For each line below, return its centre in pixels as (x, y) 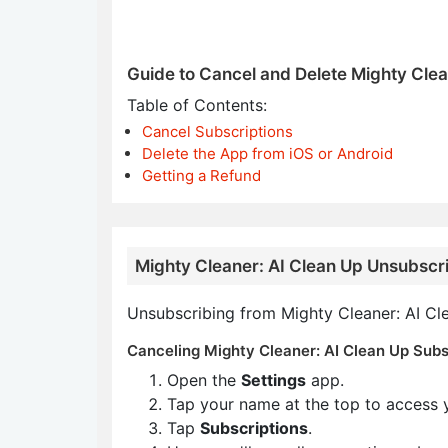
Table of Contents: (197, 105)
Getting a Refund (201, 175)
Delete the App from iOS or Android (267, 153)
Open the (204, 380)
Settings (273, 380)
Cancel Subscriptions (217, 131)
